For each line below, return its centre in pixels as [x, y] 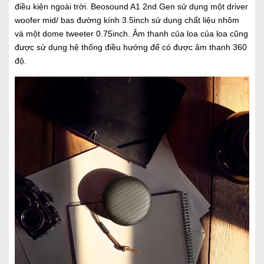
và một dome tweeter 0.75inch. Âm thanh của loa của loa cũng [131, 34]
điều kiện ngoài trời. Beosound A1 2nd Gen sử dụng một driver [131, 7]
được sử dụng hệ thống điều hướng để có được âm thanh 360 [131, 47]
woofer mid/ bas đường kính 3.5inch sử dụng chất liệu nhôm [127, 20]
